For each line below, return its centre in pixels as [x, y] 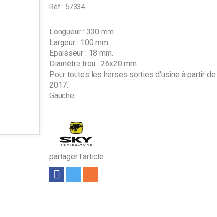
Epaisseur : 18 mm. [81, 53]
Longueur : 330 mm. [82, 32]
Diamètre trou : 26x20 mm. [93, 64]
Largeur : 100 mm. [79, 42]
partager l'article [76, 157]
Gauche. [62, 96]
